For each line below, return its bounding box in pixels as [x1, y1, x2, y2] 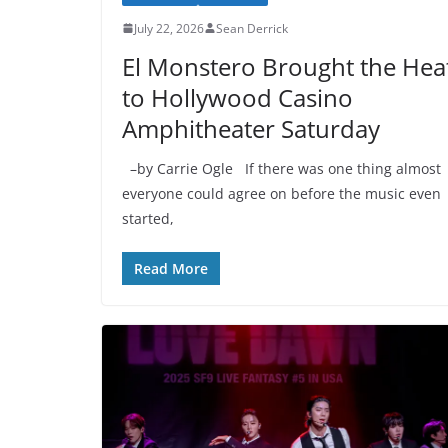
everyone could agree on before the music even [122, 183, 441, 203]
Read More [134, 258, 208, 278]
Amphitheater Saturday [122, 111, 380, 145]
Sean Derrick [216, 19, 288, 37]
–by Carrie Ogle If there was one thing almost [122, 158, 441, 178]
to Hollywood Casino [122, 80, 353, 114]
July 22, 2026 [134, 19, 204, 37]
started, [122, 208, 174, 228]
